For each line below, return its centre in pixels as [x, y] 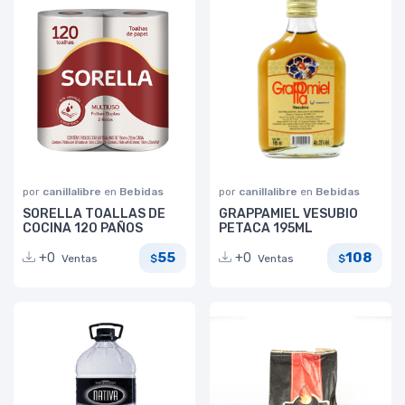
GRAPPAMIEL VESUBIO [288, 213]
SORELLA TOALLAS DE [94, 213]
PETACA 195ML [266, 228]
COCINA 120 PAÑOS [83, 228]
